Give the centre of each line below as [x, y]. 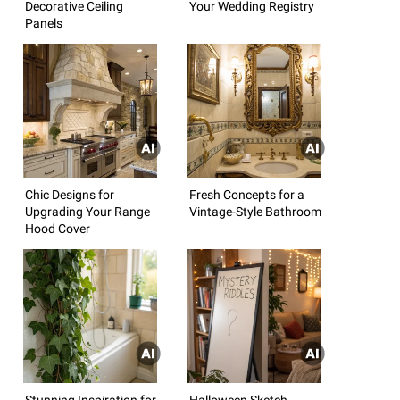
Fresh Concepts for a [247, 194]
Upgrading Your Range [87, 211]
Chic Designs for [70, 194]
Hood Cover [58, 228]
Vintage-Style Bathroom [255, 211]
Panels [44, 23]
